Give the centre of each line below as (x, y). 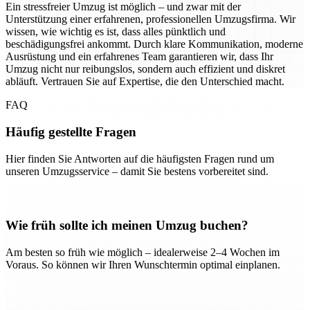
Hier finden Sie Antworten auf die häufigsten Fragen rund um (140, 158)
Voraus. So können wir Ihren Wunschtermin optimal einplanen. (143, 265)
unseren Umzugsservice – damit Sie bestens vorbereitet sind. (137, 171)
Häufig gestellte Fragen (71, 131)
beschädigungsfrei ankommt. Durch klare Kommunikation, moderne (154, 44)
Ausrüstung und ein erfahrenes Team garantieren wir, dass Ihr (139, 57)
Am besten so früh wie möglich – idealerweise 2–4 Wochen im (143, 252)
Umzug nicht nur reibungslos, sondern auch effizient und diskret (145, 69)
